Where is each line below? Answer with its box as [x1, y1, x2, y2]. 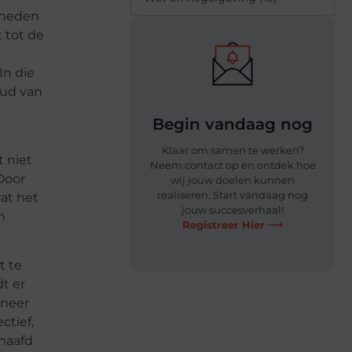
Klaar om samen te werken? [161, 143, 304, 156]
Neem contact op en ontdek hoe [149, 158, 316, 171]
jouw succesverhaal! [181, 203, 284, 216]
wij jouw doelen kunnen [170, 173, 295, 186]
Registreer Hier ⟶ [182, 218, 283, 231]
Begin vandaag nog [152, 114, 313, 134]
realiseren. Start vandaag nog [157, 188, 308, 201]
